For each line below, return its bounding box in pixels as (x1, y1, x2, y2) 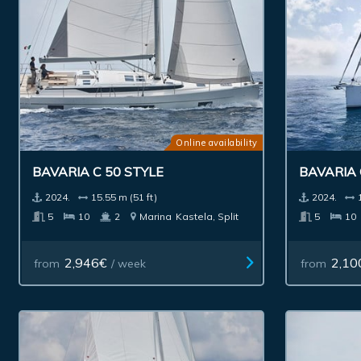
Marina (139, 210, 172, 223)
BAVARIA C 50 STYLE (32, 164, 164, 180)
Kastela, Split (176, 210, 239, 223)
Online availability (176, 137, 258, 149)
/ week (110, 256, 146, 272)
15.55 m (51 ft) (91, 191, 158, 204)
